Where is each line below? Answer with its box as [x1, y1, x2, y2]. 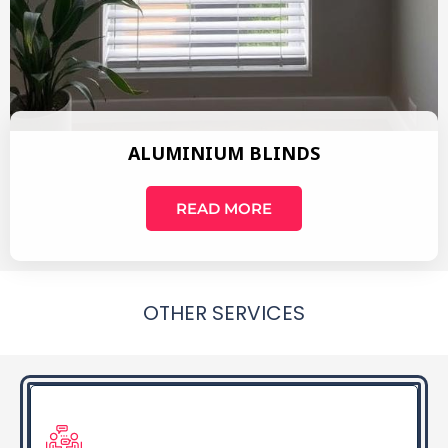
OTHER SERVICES [143, 298, 305, 327]
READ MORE [176, 198, 272, 218]
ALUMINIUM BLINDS [128, 140, 320, 165]
